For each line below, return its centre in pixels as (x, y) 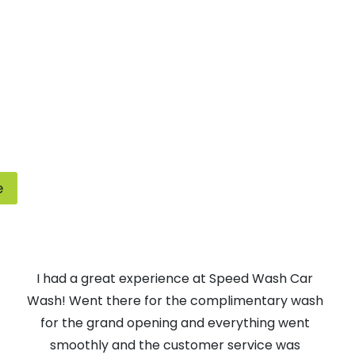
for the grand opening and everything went (175, 323)
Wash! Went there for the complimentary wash (175, 301)
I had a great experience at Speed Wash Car (175, 279)
